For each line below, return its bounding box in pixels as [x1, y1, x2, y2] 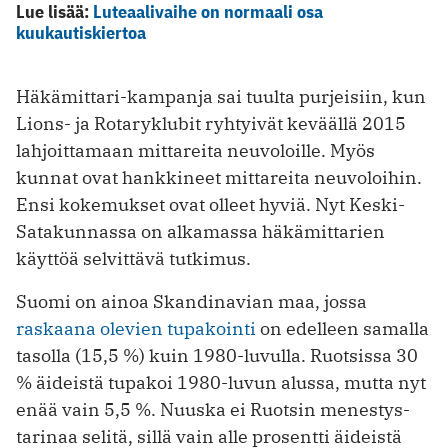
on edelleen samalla [256, 316, 429, 340]
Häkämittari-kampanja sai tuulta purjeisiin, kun [16, 84, 426, 108]
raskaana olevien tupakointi [16, 316, 256, 340]
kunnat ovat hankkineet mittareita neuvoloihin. [16, 165, 422, 189]
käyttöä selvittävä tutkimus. [16, 246, 251, 270]
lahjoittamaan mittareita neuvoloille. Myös [16, 138, 375, 162]
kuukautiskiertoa [16, 20, 146, 44]
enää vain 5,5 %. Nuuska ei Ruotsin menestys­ [16, 397, 410, 421]
